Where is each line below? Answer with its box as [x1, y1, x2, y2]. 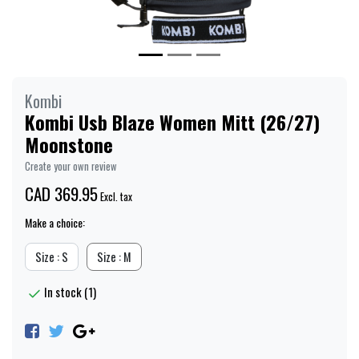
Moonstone [25, 130, 113, 159]
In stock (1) [44, 283, 96, 301]
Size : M [97, 248, 131, 266]
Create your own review [25, 159, 117, 175]
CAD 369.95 [25, 181, 98, 207]
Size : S [35, 248, 68, 266]
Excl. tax [100, 189, 132, 205]
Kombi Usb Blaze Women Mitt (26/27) [25, 107, 320, 137]
